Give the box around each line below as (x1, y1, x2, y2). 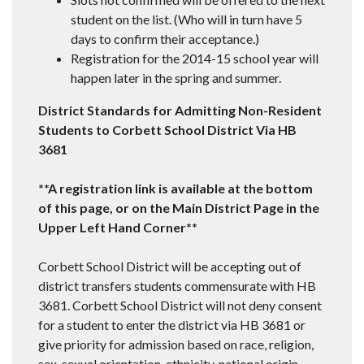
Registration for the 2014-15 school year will (71, 50, 318, 67)
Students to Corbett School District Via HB (38, 122, 297, 138)
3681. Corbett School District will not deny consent (38, 297, 322, 314)
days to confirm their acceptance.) (71, 31, 259, 47)
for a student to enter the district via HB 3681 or (38, 317, 305, 333)
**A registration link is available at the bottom (38, 180, 313, 197)
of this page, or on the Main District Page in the (38, 200, 319, 216)
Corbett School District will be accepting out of (38, 258, 301, 275)
